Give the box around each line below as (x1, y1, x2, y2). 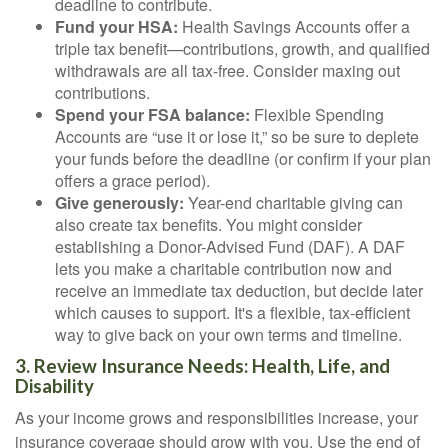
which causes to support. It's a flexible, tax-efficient (55, 301, 410, 324)
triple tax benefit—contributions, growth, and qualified (55, 37, 430, 60)
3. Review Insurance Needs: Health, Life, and (15, 355, 390, 377)
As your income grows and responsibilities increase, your (15, 406, 418, 429)
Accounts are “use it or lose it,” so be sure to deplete (55, 125, 419, 148)
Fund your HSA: (55, 15, 178, 38)
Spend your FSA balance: (55, 103, 250, 126)
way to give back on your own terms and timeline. (55, 323, 402, 346)
